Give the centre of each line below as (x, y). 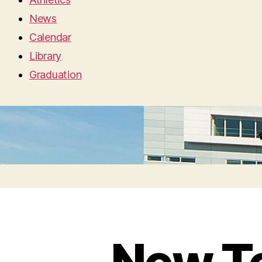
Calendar (50, 37)
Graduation (56, 75)
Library (46, 56)
